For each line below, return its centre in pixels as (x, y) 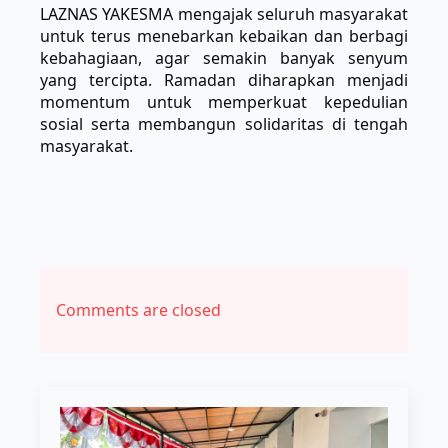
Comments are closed (138, 310)
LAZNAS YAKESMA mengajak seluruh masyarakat (224, 14)
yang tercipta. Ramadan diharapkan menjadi (224, 80)
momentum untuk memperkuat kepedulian (224, 102)
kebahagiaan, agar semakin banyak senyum (224, 58)
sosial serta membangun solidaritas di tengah (224, 124)
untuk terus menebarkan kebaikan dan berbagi (224, 36)
